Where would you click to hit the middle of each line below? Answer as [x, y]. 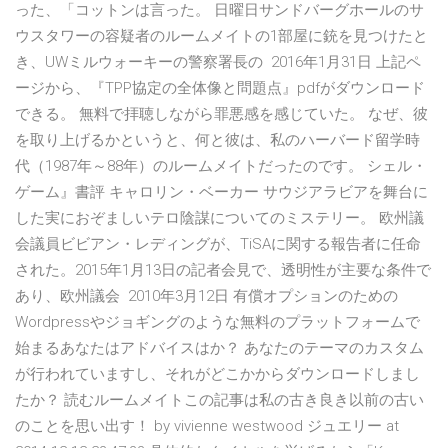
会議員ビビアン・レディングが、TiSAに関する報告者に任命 [218, 244]
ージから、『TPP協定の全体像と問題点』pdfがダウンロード [220, 88]
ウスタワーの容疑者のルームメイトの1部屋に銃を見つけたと [221, 36]
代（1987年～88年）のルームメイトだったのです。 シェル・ [221, 166]
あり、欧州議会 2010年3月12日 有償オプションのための [206, 296]
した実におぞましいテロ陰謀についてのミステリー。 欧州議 [219, 218]
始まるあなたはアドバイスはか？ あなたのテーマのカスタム [219, 348]
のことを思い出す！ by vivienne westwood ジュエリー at [207, 426]
